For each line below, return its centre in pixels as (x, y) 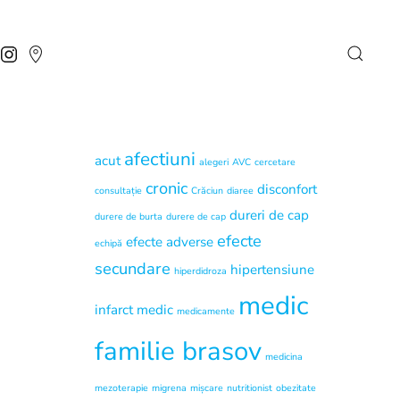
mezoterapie (121, 388)
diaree (240, 191)
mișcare (207, 388)
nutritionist (250, 388)
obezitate (296, 388)
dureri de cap (269, 215)
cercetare (275, 162)
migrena (169, 388)
